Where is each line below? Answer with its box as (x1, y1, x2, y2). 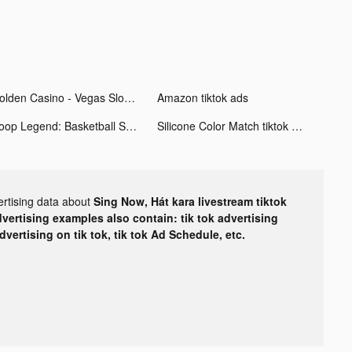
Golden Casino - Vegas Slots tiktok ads (123, 89, 135, 105)
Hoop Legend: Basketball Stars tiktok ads (125, 117, 137, 134)
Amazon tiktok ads (156, 89, 248, 105)
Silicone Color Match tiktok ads (291, 117, 302, 134)
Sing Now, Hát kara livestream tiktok (93, 192, 287, 209)
